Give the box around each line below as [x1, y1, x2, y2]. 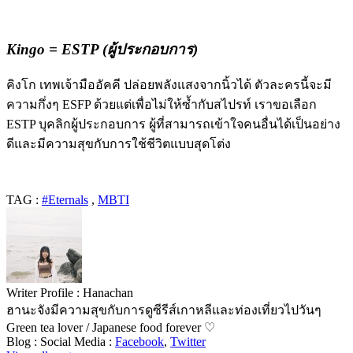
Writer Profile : [6, 286, 83, 300]
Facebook [115, 335, 164, 349]
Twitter [170, 335, 206, 349]
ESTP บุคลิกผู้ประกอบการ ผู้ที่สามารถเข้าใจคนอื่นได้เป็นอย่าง [6, 117, 340, 132]
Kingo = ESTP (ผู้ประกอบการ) [6, 40, 198, 58]
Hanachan [83, 286, 133, 300]
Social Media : [40, 335, 115, 349]
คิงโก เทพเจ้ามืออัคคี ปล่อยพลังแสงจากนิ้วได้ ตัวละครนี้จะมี [6, 78, 332, 92]
